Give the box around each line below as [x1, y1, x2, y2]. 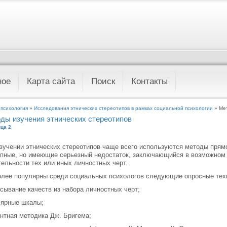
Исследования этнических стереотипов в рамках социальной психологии [34, 105, 213, 111]
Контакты [131, 77, 168, 86]
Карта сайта [27, 77, 75, 86]
